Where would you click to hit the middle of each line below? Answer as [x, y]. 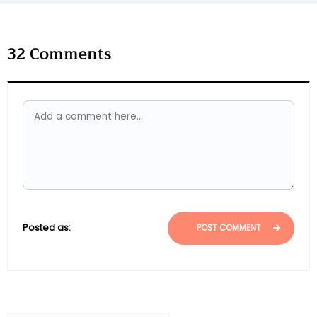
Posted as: [47, 228]
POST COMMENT [230, 227]
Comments [69, 54]
